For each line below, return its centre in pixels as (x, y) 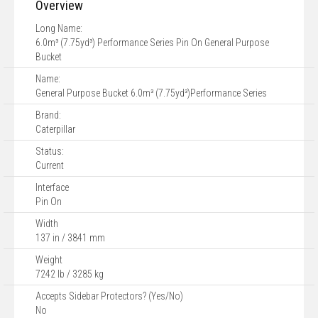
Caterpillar (55, 129)
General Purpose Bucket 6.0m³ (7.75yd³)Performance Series (151, 93)
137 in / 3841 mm (70, 238)
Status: (50, 151)
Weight (49, 260)
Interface (52, 187)
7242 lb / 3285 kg (70, 274)
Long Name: (59, 28)
